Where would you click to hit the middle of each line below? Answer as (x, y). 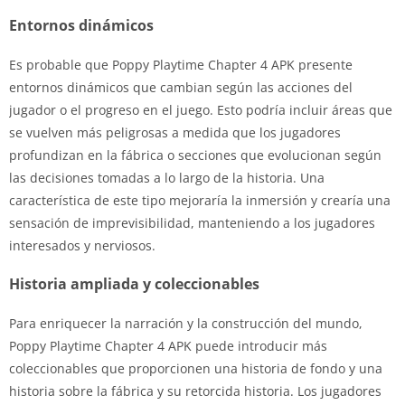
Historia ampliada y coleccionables (134, 283)
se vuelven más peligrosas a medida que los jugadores (175, 132)
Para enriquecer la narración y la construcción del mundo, (186, 323)
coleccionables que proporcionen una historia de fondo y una (196, 368)
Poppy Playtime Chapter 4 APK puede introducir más (168, 345)
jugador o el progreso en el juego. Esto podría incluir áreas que (201, 109)
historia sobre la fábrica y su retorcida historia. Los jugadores (195, 391)
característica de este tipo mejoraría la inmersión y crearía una (200, 200)
